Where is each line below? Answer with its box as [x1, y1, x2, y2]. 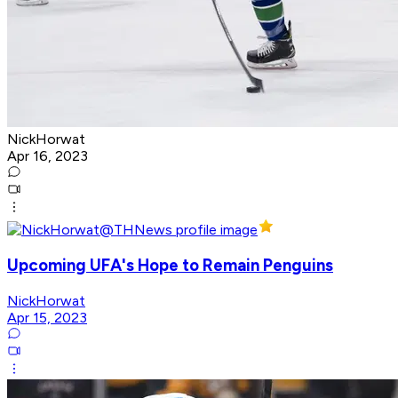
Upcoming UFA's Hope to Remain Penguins [7, 255, 333, 276]
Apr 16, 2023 [7, 147, 88, 165]
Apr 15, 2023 [7, 308, 87, 326]
